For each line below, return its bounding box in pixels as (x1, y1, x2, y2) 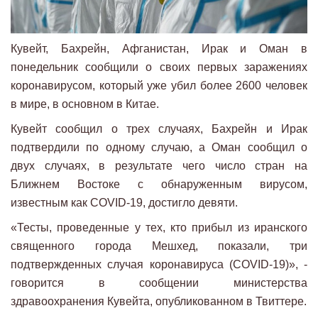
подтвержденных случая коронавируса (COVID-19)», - (11, 258, 307, 270)
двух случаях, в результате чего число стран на (11, 159, 307, 172)
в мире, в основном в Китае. (11, 97, 159, 110)
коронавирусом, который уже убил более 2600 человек (11, 79, 307, 92)
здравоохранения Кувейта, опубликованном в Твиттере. (11, 295, 307, 307)
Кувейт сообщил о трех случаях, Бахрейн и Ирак (11, 122, 307, 135)
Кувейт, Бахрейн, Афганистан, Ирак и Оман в (11, 42, 307, 55)
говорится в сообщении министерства (11, 276, 307, 289)
